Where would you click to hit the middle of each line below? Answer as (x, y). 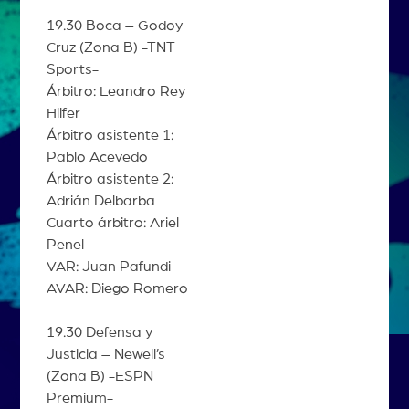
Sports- (72, 70)
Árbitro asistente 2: (110, 179)
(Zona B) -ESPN (100, 377)
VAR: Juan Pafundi (108, 267)
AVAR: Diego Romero (117, 289)
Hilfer (63, 114)
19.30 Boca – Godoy (114, 26)
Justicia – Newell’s (105, 355)
